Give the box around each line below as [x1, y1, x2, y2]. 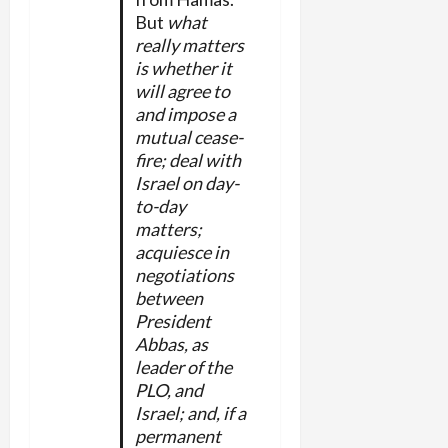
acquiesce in [134, 240, 229, 263]
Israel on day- [134, 171, 239, 194]
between [134, 286, 203, 309]
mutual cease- [134, 125, 243, 148]
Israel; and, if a [134, 401, 246, 424]
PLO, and [134, 378, 203, 401]
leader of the [134, 355, 232, 378]
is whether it [134, 56, 232, 79]
